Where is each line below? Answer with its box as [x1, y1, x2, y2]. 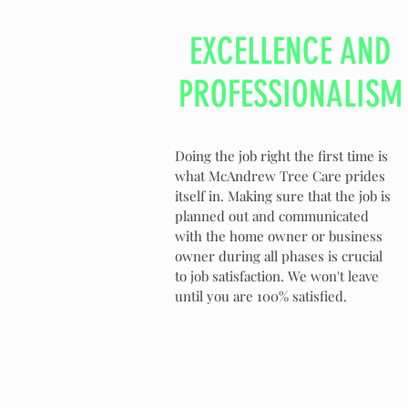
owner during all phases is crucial [175, 247, 382, 265]
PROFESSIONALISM [178, 73, 403, 116]
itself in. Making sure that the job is [175, 187, 391, 205]
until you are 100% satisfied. [175, 287, 347, 305]
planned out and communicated [175, 207, 369, 225]
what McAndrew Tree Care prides [175, 167, 385, 185]
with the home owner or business [175, 227, 382, 245]
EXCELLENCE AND [189, 30, 392, 73]
